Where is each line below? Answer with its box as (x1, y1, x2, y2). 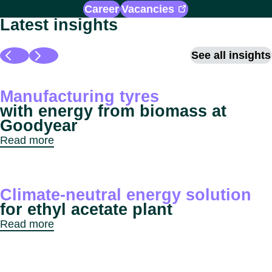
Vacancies (121, 3, 175, 16)
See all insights (191, 49, 271, 62)
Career (84, 3, 120, 16)
